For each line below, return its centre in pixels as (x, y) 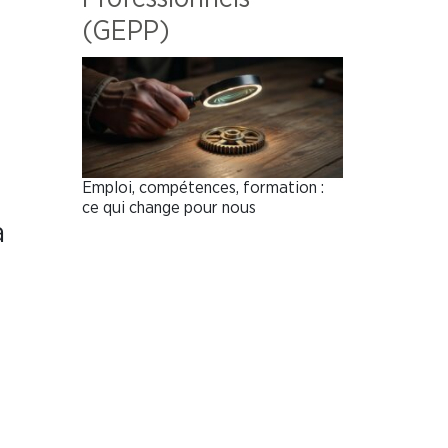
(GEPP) (126, 31)
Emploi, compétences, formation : (203, 188)
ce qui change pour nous (169, 208)
